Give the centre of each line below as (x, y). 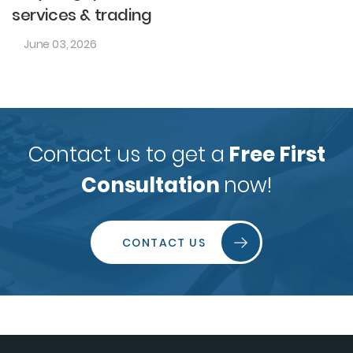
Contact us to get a (126, 155)
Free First (275, 155)
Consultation (152, 186)
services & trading (82, 15)
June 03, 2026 (60, 45)
